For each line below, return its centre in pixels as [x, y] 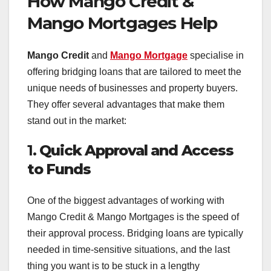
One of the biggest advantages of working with [126, 200]
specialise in [216, 56]
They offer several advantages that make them [126, 105]
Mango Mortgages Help [122, 23]
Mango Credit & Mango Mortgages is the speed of [133, 217]
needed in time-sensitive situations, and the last [129, 249]
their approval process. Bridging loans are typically [135, 233]
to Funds [59, 169]
